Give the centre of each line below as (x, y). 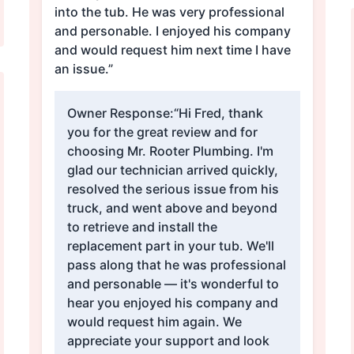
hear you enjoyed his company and (172, 303)
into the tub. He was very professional (93, 12)
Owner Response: (120, 113)
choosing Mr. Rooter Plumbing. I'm (170, 151)
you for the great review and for (162, 132)
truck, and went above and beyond (172, 208)
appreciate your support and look (168, 341)
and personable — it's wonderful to (173, 284)
